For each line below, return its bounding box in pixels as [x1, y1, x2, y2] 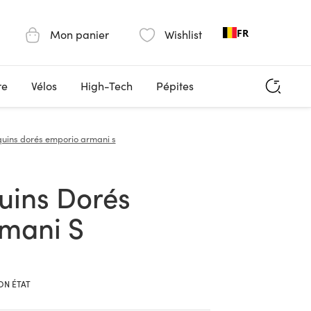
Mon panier [50, 27, 109, 42]
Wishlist [165, 27, 202, 42]
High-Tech [80, 78, 133, 93]
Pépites [155, 78, 194, 93]
